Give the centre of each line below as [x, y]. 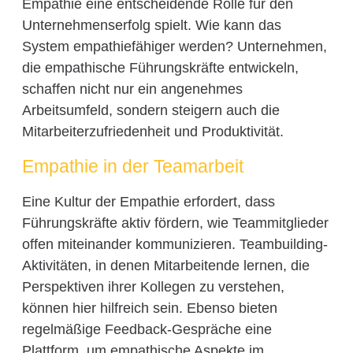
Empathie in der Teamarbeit [132, 167]
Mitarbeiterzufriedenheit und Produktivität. [152, 131]
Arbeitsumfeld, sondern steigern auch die [150, 110]
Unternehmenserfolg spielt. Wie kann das [151, 25]
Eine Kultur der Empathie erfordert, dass [148, 202]
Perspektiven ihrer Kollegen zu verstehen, [153, 287]
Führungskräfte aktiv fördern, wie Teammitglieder [175, 223]
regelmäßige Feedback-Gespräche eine [147, 330]
